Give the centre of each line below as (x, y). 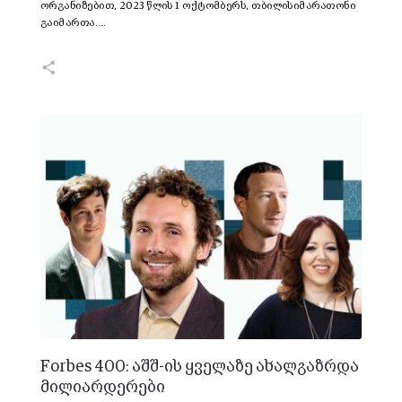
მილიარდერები (103, 387)
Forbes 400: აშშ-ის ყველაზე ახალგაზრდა (200, 367)
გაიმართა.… (74, 24)
